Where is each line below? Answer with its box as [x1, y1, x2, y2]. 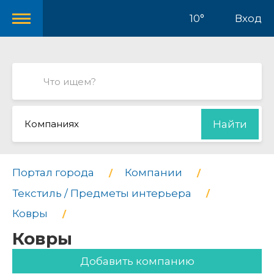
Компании [125, 166, 182, 179]
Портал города [12, 166, 94, 179]
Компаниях [24, 118, 79, 130]
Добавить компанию [80, 254, 194, 267]
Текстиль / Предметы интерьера [12, 187, 191, 199]
